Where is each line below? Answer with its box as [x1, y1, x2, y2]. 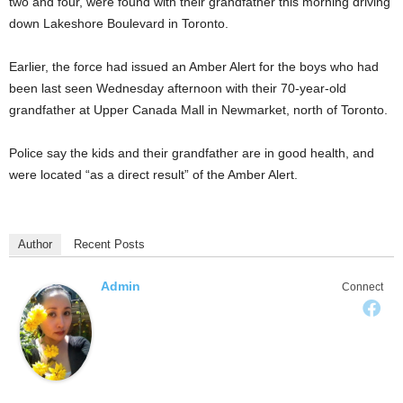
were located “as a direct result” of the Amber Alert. [9, 167, 298, 183]
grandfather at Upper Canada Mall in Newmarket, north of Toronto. [9, 103, 388, 118]
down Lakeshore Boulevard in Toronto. [9, 16, 228, 31]
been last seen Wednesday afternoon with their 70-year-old [9, 81, 346, 96]
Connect [342, 281, 383, 294]
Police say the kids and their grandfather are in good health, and [9, 146, 374, 161]
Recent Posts [74, 237, 145, 252]
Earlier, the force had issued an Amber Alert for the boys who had [9, 59, 379, 75]
